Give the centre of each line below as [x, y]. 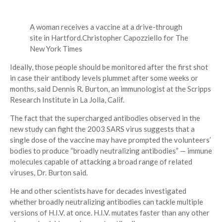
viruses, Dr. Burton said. [49, 173]
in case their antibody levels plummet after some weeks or [104, 78]
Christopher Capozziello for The [135, 38]
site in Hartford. [56, 38]
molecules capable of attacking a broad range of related [101, 162]
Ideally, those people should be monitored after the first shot [109, 67]
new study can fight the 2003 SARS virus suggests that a [102, 129]
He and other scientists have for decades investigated [98, 191]
